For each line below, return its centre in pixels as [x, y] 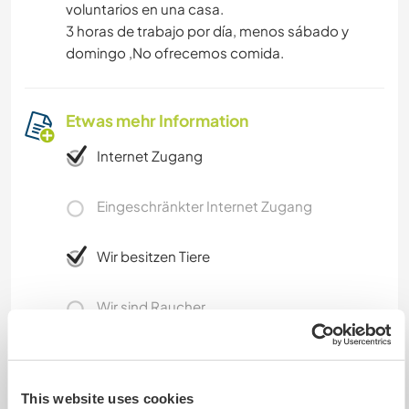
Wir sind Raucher [151, 307]
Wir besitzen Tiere [153, 257]
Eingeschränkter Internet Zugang [204, 206]
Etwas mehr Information [157, 121]
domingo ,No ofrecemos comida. [175, 53]
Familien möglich [152, 357]
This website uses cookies [108, 399]
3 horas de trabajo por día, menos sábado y [207, 31]
